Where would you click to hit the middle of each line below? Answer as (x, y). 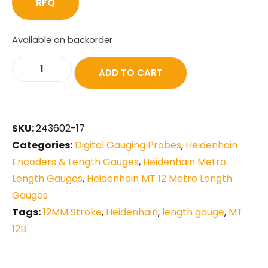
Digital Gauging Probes (128, 145)
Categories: (42, 145)
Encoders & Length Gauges (75, 162)
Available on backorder (62, 40)
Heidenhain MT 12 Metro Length (159, 178)
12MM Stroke (72, 212)
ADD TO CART (131, 72)
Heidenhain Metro (185, 162)
